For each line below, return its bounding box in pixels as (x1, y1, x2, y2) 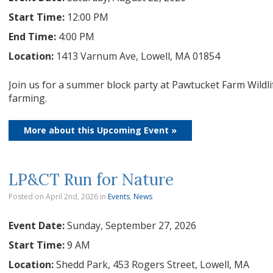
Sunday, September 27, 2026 (67, 219, 196, 232)
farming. (9, 91, 47, 105)
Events (108, 191, 130, 202)
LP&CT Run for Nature (9, 169, 174, 190)
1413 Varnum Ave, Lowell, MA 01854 (56, 49, 220, 63)
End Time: (9, 30, 58, 43)
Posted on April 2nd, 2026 (9, 191, 98, 202)
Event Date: (9, 219, 67, 232)
